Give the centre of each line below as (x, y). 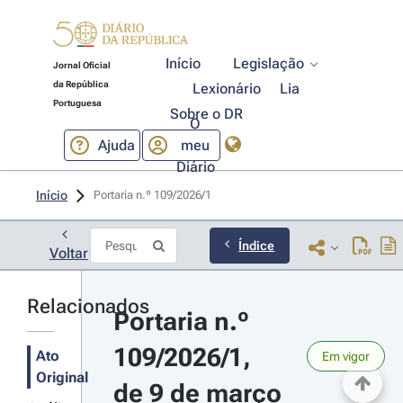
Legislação (269, 63)
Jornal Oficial (81, 65)
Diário (195, 166)
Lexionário (227, 89)
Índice (257, 245)
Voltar (69, 253)
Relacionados (88, 306)
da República (81, 84)
